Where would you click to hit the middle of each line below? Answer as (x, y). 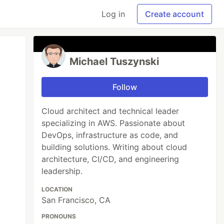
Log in (113, 14)
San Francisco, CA (76, 200)
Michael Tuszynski (114, 61)
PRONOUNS (59, 216)
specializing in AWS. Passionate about (113, 123)
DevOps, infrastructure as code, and (110, 135)
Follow (125, 87)
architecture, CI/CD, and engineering (110, 159)
